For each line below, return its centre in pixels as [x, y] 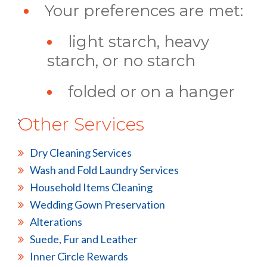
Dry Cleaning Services [81, 153]
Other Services [81, 125]
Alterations [56, 222]
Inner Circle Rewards [79, 257]
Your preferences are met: [144, 11]
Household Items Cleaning [91, 187]
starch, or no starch [121, 61]
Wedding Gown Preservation [97, 205]
